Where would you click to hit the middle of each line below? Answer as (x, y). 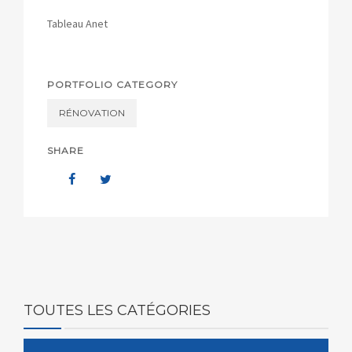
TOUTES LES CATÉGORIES (117, 310)
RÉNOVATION (92, 112)
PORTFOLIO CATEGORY (112, 84)
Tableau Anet (77, 23)
